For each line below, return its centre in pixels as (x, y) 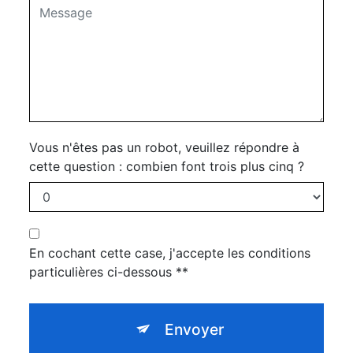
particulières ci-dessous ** (109, 271)
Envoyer (194, 329)
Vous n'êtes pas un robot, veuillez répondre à (164, 147)
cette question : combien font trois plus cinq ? (167, 166)
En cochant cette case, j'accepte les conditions (170, 253)
